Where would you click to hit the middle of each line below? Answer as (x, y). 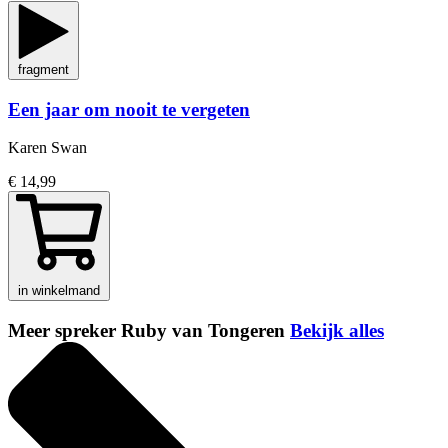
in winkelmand (59, 291)
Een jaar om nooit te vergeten (129, 109)
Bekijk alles (337, 331)
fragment (43, 69)
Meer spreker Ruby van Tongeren (149, 331)
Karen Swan (47, 148)
